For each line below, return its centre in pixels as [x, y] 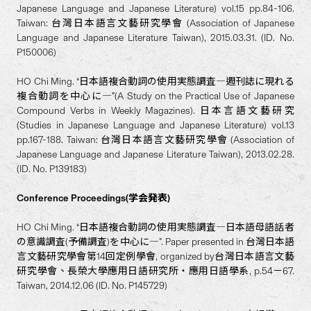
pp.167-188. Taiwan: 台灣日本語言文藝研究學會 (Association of [155, 140]
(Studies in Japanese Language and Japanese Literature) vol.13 [155, 125]
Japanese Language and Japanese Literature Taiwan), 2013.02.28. [155, 154]
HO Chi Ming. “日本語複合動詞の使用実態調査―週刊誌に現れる [155, 82]
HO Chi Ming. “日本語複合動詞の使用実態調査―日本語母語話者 [155, 227]
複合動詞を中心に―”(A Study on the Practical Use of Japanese [155, 96]
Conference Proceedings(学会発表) [94, 198]
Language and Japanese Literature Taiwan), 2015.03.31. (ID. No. [155, 38]
